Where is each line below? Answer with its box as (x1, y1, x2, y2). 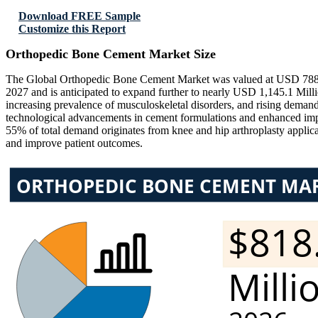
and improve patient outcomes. (6, 137, 143, 150)
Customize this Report (18, 23, 126, 35)
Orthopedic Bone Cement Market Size (6, 47, 216, 62)
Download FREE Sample (18, 10, 141, 23)
